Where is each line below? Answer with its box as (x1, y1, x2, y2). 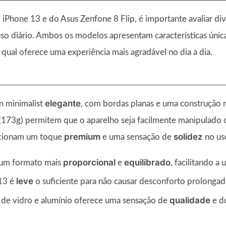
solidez (174, 131, 203, 142)
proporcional (63, 157, 116, 167)
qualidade (169, 195, 210, 205)
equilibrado (124, 157, 171, 167)
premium (64, 131, 100, 142)
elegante (45, 98, 81, 108)
